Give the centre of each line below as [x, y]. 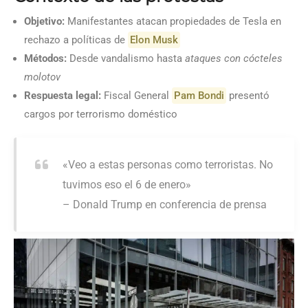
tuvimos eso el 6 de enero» [127, 184]
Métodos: [45, 58]
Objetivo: [44, 21]
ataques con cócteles [234, 58]
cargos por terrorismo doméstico [101, 114]
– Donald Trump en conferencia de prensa [165, 204]
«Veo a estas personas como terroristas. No [168, 164]
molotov [42, 77]
